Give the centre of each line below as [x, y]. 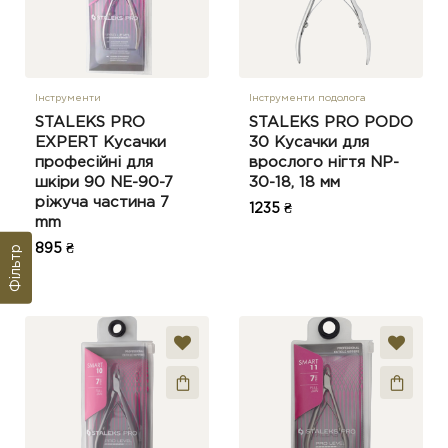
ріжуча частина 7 [102, 202]
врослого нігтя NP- [324, 162]
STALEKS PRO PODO [331, 122]
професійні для [94, 162]
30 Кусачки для [309, 142]
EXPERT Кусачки [100, 142]
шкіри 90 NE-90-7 [104, 182]
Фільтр [16, 267]
